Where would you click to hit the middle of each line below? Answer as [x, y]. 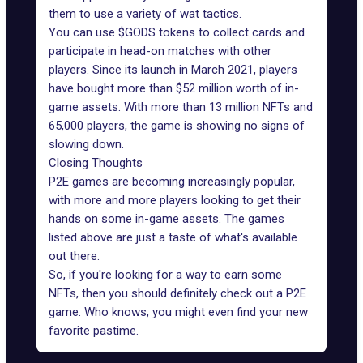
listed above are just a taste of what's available [173, 237]
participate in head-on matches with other [160, 51]
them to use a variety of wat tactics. [145, 14]
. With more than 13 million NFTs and [216, 107]
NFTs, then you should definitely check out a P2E [177, 293]
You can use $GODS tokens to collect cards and [177, 32]
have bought [81, 88]
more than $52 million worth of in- [207, 88]
